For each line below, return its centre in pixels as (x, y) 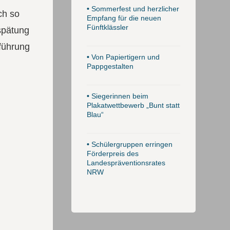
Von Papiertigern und (124, 57)
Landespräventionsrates (126, 163)
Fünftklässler (107, 27)
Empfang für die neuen (124, 18)
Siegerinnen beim (119, 96)
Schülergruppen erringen (131, 144)
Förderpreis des (112, 154)
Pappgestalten (110, 66)
